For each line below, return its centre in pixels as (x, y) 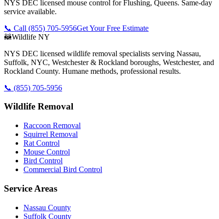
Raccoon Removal (52, 126)
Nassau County (47, 207)
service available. (30, 11)
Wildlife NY (31, 37)
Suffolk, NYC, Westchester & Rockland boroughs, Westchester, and (109, 62)
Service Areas (31, 188)
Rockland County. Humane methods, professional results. (92, 71)
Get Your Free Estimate (113, 28)
